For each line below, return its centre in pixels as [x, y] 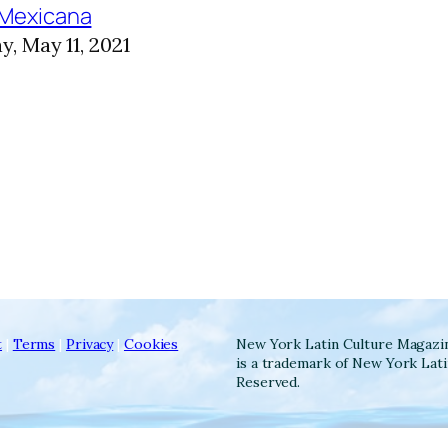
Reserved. [268, 381]
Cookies [151, 343]
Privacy [89, 343]
